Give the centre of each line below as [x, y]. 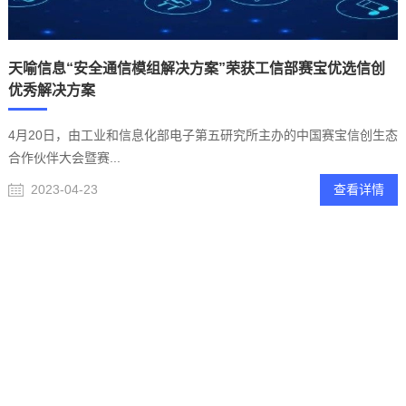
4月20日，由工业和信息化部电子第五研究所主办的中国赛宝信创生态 [203, 135]
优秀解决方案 [51, 90]
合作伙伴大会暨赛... [64, 157]
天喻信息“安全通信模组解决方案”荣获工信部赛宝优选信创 [196, 68]
